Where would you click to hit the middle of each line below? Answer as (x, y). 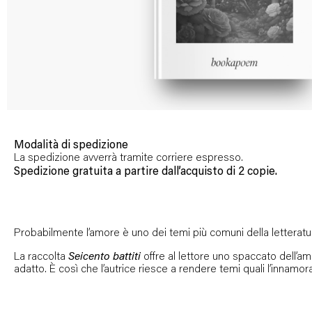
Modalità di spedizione (71, 144)
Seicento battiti (104, 257)
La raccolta (41, 257)
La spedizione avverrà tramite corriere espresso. (128, 158)
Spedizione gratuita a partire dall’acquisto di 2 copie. (146, 170)
